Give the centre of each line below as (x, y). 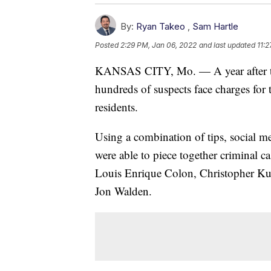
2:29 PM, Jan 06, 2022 (158, 45)
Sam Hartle (215, 26)
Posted (108, 45)
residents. (116, 106)
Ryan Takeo (161, 26)
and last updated (227, 45)
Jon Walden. (123, 191)
